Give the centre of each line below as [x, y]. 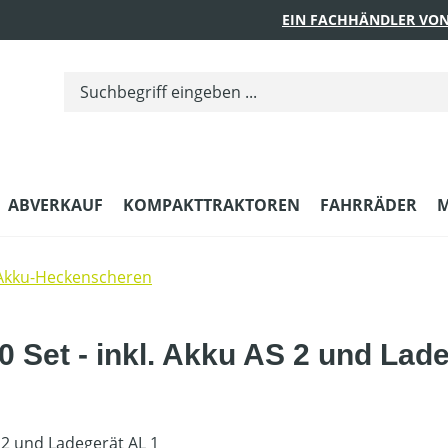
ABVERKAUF [55, 205]
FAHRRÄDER [368, 205]
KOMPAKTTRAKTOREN [211, 205]
